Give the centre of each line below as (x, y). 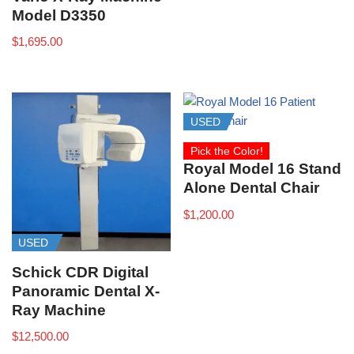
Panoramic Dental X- (86, 292)
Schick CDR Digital (80, 273)
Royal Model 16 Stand (263, 169)
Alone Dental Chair (252, 188)
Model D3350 (59, 15)
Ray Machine (59, 311)
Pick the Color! (226, 151)
